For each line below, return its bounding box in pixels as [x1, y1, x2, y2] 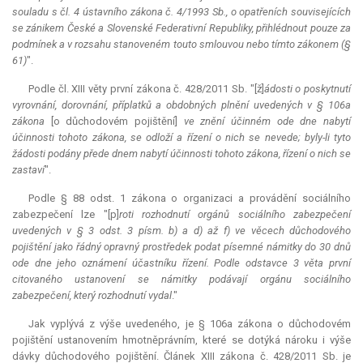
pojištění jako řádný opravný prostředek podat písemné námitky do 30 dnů [12, 241, 351, 254]
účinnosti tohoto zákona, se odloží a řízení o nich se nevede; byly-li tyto [12, 131, 351, 144]
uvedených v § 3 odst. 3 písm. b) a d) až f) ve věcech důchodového [12, 224, 351, 237]
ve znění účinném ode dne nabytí [183, 115, 352, 128]
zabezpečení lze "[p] [12, 208, 119, 221]
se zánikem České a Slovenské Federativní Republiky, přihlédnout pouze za [12, 22, 351, 35]
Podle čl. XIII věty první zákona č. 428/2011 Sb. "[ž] [28, 83, 264, 96]
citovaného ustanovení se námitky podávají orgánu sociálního [12, 273, 351, 286]
